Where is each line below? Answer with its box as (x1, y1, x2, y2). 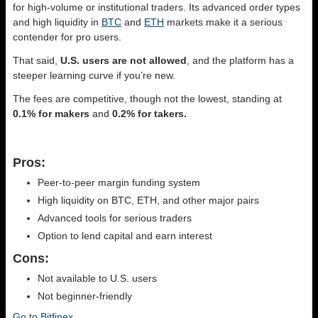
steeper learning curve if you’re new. (13, 69, 175, 81)
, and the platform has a (187, 54, 294, 66)
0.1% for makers (13, 107, 89, 119)
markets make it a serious (164, 16, 283, 28)
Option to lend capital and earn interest (38, 229, 212, 241)
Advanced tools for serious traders (38, 212, 192, 224)
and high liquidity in (13, 16, 102, 28)
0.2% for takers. (112, 107, 187, 119)
